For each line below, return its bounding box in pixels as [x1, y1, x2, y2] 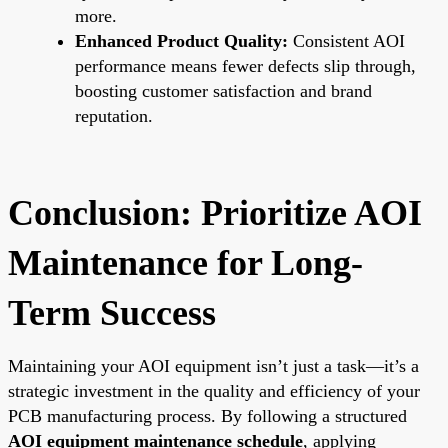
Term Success [8, 292, 216, 333]
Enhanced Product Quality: [75, 30, 288, 51]
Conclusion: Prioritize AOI [8, 192, 422, 233]
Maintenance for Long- [8, 242, 363, 283]
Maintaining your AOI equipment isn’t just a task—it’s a [8, 355, 419, 376]
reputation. [75, 105, 153, 126]
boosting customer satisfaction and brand [75, 80, 372, 101]
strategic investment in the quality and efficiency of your [8, 380, 420, 401]
